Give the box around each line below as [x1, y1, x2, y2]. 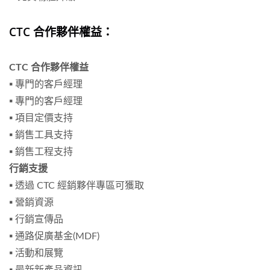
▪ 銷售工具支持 [9, 130, 73, 140]
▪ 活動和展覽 [9, 248, 63, 259]
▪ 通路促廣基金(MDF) [9, 231, 99, 242]
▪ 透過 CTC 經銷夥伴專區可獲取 [9, 181, 144, 191]
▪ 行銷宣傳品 [9, 215, 63, 225]
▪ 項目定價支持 [9, 113, 73, 124]
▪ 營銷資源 [9, 198, 54, 208]
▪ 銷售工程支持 [9, 147, 73, 157]
